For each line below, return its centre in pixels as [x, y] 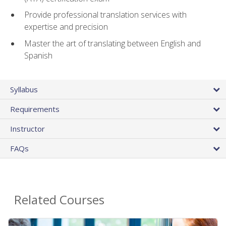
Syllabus [24, 90]
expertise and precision [66, 27]
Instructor [27, 129]
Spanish [38, 56]
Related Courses [59, 200]
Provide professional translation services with [105, 15]
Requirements [35, 109]
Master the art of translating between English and [112, 44]
